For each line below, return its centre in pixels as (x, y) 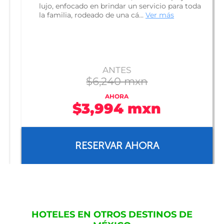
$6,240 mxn (112, 81)
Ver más (154, 15)
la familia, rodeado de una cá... (87, 15)
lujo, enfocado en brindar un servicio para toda (115, 6)
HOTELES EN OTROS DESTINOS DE (112, 214)
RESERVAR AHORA (112, 145)
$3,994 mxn (112, 108)
